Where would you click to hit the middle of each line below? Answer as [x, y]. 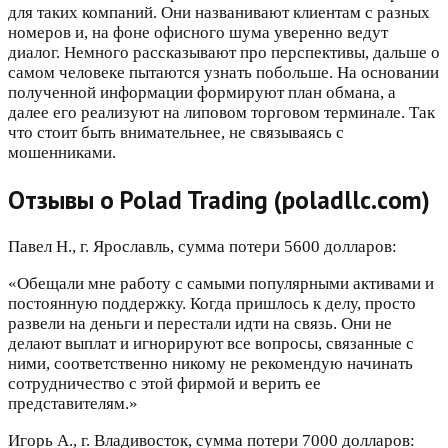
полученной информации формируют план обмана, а [202, 93]
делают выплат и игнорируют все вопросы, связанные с [211, 343]
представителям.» [73, 403]
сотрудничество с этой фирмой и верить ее [164, 383]
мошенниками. [62, 153]
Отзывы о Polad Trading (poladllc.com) [219, 200]
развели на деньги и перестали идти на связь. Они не [200, 323]
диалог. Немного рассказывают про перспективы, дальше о [224, 53]
